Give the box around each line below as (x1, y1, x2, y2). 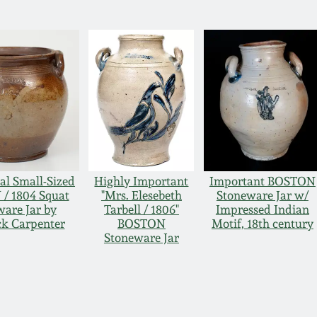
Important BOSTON (209, 174, 316, 189)
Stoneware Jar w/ (216, 188, 309, 203)
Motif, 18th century (211, 217, 313, 231)
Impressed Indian (215, 202, 309, 217)
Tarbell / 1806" (103, 202, 179, 217)
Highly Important (94, 174, 189, 189)
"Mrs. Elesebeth (100, 188, 182, 203)
